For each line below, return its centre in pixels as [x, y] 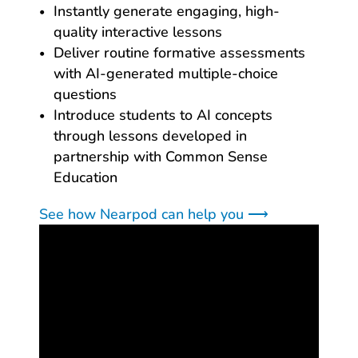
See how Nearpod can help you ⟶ [154, 214]
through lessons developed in [150, 135]
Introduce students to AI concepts [163, 115]
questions [85, 94]
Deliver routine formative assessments [179, 52]
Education [86, 177]
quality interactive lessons [138, 32]
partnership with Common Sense [161, 156]
